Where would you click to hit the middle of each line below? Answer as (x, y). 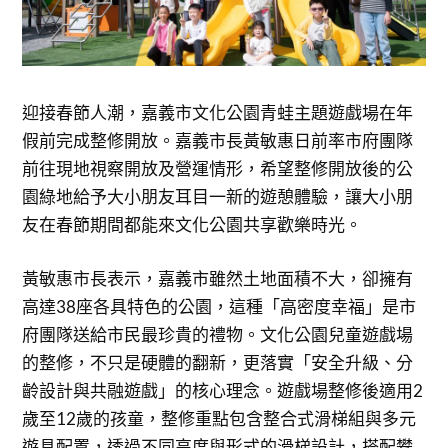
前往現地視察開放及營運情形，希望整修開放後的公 (218, 169)
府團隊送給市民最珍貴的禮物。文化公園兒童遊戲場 (218, 334)
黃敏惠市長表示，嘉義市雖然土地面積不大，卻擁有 (218, 278)
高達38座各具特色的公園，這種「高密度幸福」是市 (219, 306)
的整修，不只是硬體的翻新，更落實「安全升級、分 (218, 362)
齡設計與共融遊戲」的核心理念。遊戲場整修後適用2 (223, 390)
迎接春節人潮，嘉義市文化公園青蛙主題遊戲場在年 (218, 113)
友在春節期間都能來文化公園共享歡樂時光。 (192, 225)
